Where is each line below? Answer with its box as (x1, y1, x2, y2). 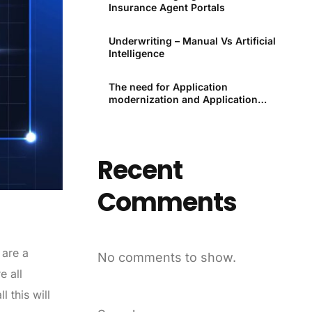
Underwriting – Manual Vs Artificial (109, 35, 276, 47)
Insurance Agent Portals (109, 1, 226, 14)
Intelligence (109, 47, 165, 60)
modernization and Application (109, 93, 258, 106)
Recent (97, 153, 183, 189)
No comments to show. (97, 249, 237, 265)
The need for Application (109, 81, 228, 93)
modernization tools (109, 106, 207, 118)
